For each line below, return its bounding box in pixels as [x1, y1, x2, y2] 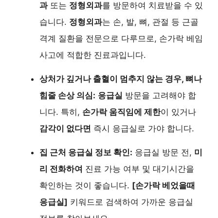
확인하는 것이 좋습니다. [39, 180, 132, 190]
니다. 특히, [39, 107, 82, 117]
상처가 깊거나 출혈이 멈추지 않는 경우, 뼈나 [39, 73, 202, 84]
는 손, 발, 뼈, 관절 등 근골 [102, 17, 199, 27]
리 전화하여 [39, 163, 83, 174]
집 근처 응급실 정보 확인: [39, 147, 132, 157]
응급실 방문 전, [132, 147, 194, 157]
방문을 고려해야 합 [123, 90, 196, 100]
